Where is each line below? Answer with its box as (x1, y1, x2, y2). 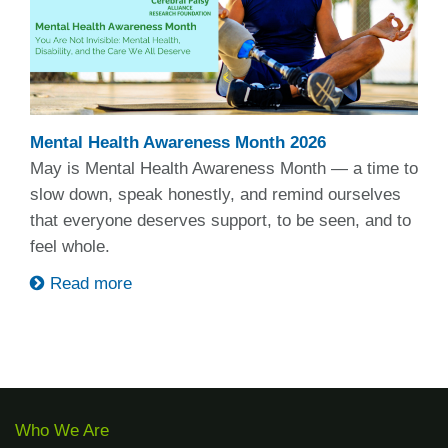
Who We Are (15, 421, 109, 441)
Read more (45, 274, 132, 294)
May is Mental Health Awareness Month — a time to (30, 159, 418, 179)
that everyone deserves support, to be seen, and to (30, 211, 411, 231)
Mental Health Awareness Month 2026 (30, 133, 326, 153)
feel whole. (30, 237, 115, 257)
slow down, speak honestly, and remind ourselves (30, 185, 401, 205)
